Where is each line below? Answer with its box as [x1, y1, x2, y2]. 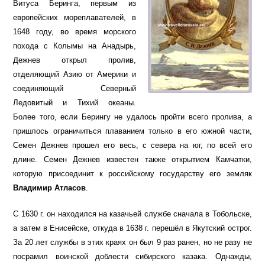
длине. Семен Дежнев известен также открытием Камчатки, [13, 155, 252, 164]
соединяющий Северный [13, 84, 136, 93]
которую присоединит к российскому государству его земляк [13, 169, 252, 179]
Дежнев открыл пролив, [13, 56, 136, 65]
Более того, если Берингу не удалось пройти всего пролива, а [13, 112, 252, 122]
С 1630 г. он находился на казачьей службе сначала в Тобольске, [13, 209, 252, 219]
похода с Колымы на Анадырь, [13, 41, 136, 51]
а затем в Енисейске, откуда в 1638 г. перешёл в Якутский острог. [13, 224, 252, 233]
